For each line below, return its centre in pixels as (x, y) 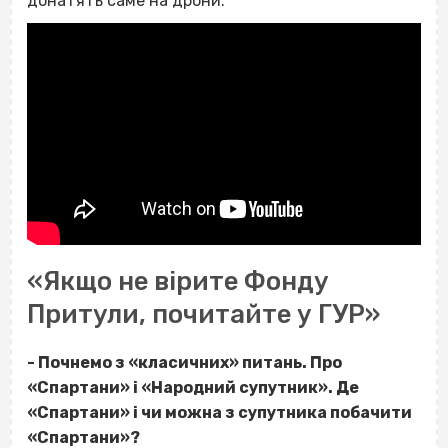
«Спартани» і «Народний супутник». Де (193, 387)
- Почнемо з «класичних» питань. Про (184, 362)
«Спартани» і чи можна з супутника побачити (219, 412)
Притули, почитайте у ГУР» (203, 313)
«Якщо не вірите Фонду (178, 280)
